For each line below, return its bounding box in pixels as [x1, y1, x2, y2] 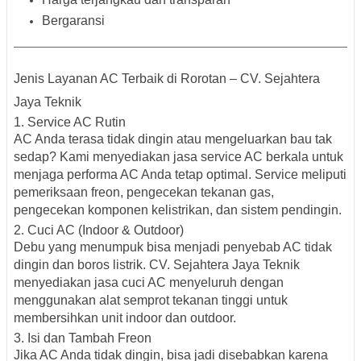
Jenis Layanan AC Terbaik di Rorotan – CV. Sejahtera [14, 71, 320, 85]
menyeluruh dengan [166, 275, 284, 289]
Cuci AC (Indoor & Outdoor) [27, 222, 184, 237]
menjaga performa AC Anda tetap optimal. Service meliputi [14, 167, 346, 181]
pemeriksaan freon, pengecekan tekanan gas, [14, 185, 274, 199]
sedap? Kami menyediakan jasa [14, 149, 201, 164]
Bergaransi [42, 13, 105, 27]
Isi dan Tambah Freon [27, 330, 151, 345]
